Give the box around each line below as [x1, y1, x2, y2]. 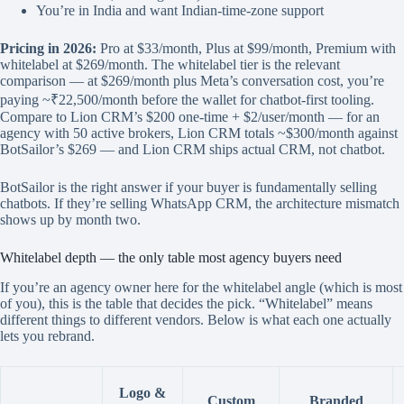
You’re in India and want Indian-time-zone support [36, 2, 324, 18]
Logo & [119, 384, 166, 400]
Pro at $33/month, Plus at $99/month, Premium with [96, 40, 396, 56]
